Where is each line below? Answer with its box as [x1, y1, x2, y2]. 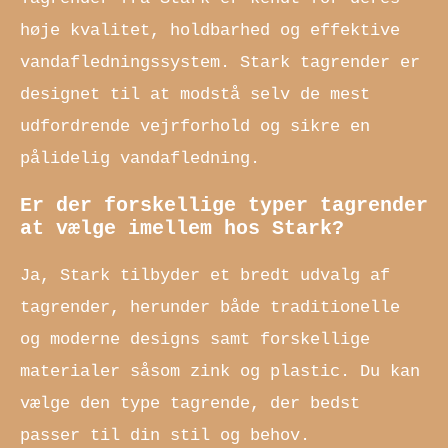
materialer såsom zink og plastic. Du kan [20, 362, 420, 382]
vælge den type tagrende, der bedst [20, 394, 360, 414]
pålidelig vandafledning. [20, 148, 260, 168]
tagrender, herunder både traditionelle [20, 298, 400, 318]
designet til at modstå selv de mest [20, 84, 370, 104]
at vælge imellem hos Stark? [20, 217, 344, 241]
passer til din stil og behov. [20, 426, 310, 446]
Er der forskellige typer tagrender [20, 194, 428, 218]
